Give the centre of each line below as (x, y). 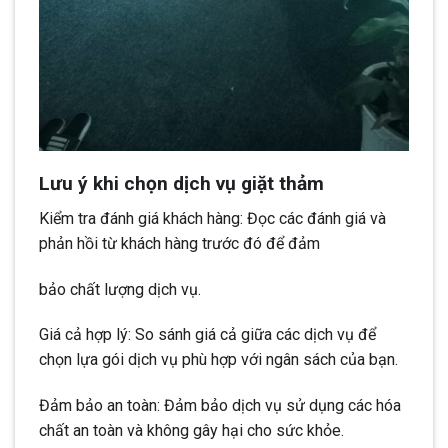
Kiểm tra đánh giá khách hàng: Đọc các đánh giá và (212, 218)
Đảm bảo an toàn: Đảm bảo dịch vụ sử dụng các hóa (220, 406)
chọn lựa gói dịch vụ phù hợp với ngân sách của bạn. (218, 360)
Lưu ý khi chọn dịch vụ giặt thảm (181, 184)
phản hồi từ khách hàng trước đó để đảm (179, 243)
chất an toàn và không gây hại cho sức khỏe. (191, 431)
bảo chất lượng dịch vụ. (120, 289)
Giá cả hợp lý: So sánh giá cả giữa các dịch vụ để (207, 335)
